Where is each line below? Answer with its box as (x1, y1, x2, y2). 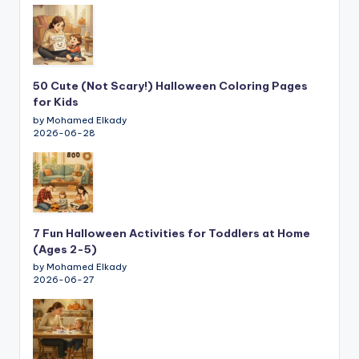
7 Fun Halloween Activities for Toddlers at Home (33, 225, 310, 240)
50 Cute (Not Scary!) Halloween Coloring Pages (33, 78, 308, 93)
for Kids (33, 94, 79, 109)
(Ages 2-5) (33, 241, 97, 256)
